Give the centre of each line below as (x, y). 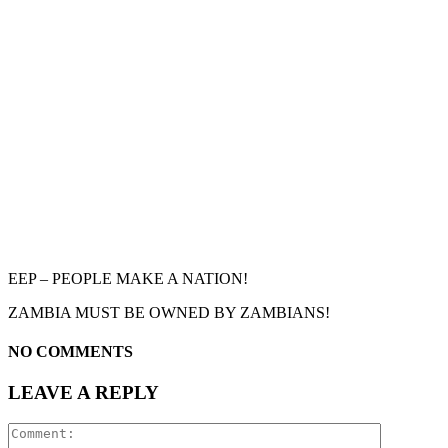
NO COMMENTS (70, 352)
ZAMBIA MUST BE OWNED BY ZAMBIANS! (169, 312)
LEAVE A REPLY (83, 393)
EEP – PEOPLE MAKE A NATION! (128, 278)
